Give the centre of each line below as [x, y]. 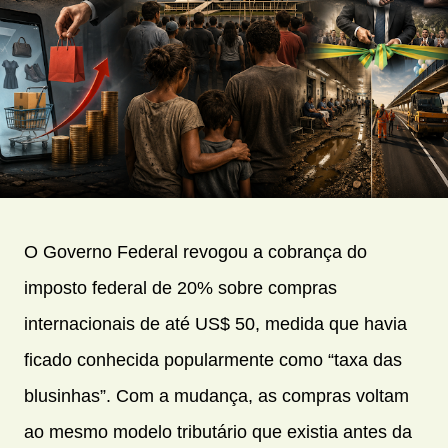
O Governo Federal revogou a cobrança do [195, 252]
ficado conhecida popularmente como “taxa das [213, 360]
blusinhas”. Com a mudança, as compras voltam [216, 396]
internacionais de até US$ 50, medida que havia [215, 324]
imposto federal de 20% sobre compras [180, 288]
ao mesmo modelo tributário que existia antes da [218, 432]
